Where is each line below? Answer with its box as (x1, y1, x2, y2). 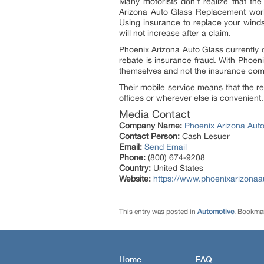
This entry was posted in (119, 207, 197, 216)
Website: (119, 174, 151, 183)
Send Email (144, 142, 187, 151)
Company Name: (119, 121, 182, 130)
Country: (119, 163, 151, 173)
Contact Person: (119, 131, 180, 141)
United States (151, 163, 203, 173)
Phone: (119, 153, 146, 162)
